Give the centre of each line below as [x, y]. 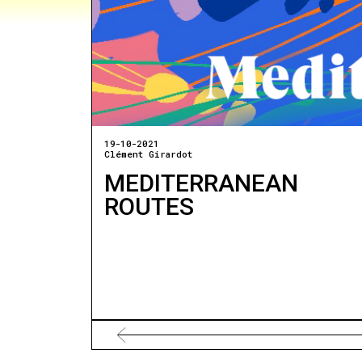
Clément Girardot [149, 154]
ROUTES [149, 206]
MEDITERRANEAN [202, 183]
